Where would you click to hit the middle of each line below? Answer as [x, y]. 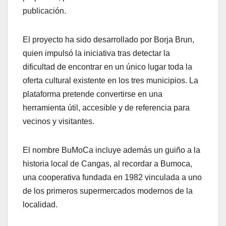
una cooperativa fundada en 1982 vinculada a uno [112, 177]
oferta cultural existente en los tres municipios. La [110, 80]
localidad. [40, 204]
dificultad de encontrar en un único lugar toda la [107, 67]
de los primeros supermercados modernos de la [108, 191]
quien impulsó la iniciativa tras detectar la [96, 53]
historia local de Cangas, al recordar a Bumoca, [107, 163]
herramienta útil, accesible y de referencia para [106, 107]
